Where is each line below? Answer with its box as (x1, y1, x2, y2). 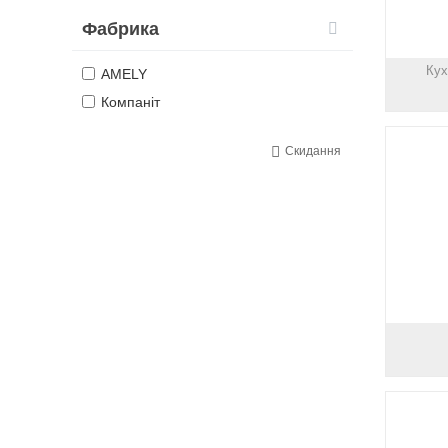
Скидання (284, 144, 341, 158)
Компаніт (101, 94, 160, 110)
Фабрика (82, 19, 159, 39)
